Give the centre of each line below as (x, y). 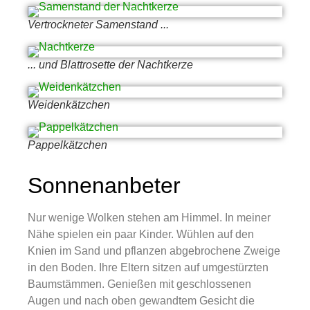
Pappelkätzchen (67, 145)
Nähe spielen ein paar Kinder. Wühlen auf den (141, 235)
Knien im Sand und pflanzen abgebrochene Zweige (154, 251)
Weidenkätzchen (69, 105)
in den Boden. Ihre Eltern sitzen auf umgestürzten (148, 268)
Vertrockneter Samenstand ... (98, 25)
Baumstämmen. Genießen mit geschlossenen (139, 284)
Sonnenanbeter (104, 186)
